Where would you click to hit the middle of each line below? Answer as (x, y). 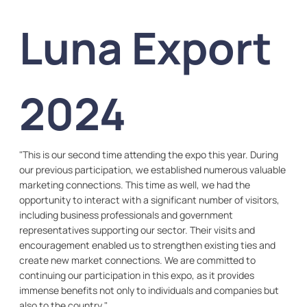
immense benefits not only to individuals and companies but (149, 291)
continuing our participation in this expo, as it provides (137, 275)
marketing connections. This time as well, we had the (135, 185)
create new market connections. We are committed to (137, 260)
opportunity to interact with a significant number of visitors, (149, 200)
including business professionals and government (126, 215)
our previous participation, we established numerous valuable (152, 170)
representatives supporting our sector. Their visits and (137, 230)
